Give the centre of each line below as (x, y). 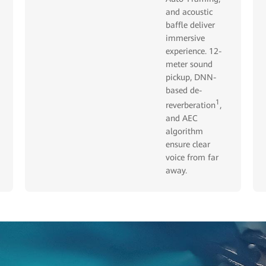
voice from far (192, 157)
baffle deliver (191, 25)
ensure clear (188, 144)
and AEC (182, 118)
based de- (184, 91)
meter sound (189, 64)
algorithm (185, 131)
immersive (186, 38)
